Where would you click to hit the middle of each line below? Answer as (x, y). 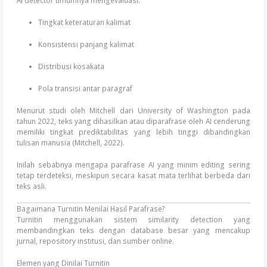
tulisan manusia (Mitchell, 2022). (71, 142)
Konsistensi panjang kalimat (86, 44)
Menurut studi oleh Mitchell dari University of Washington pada (133, 110)
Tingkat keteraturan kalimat (84, 22)
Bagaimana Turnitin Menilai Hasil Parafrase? (91, 208)
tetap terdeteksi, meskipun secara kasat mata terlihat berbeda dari (133, 175)
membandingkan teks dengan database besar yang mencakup (133, 230)
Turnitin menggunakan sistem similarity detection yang (133, 219)
